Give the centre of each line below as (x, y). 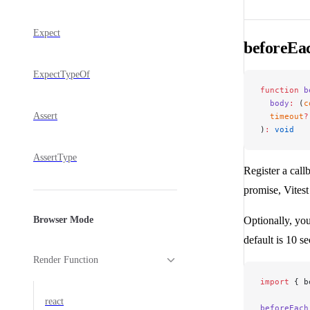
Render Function (66, 259)
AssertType (55, 157)
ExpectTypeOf (62, 74)
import (275, 282)
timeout (282, 117)
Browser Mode (63, 220)
